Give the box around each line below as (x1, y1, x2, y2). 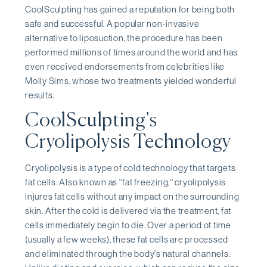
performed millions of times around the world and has (25, 46, 238, 58)
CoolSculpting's (25, 111, 158, 131)
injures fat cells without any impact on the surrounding (25, 190, 240, 202)
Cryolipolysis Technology (25, 132, 232, 152)
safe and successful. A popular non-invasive (25, 18, 200, 30)
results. (25, 89, 54, 101)
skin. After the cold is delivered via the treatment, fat (25, 204, 231, 216)
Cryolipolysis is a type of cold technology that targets (25, 162, 236, 173)
